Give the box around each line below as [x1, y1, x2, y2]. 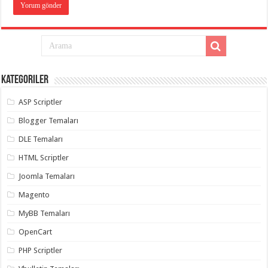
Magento [19, 190, 50, 199]
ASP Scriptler [19, 97, 63, 106]
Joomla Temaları [19, 171, 75, 181]
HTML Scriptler [19, 153, 69, 162]
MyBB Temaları [19, 208, 71, 218]
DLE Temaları [19, 134, 63, 144]
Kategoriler [1, 74, 49, 86]
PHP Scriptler [19, 245, 63, 255]
